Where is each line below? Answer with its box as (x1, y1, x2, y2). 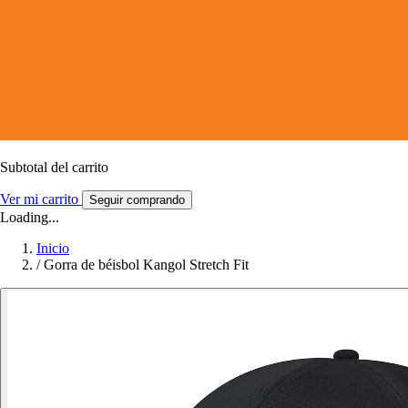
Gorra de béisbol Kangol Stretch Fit (44, 256, 249, 272)
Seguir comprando (89, 192, 185, 207)
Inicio (36, 240, 69, 256)
